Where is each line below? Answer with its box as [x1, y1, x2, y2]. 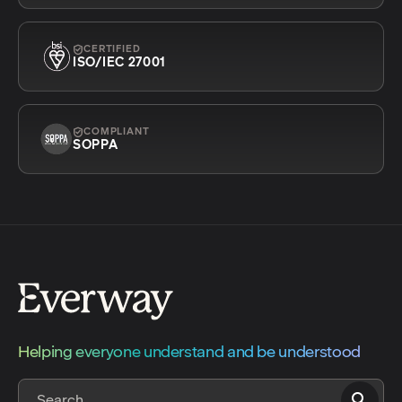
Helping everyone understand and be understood [18, 342, 361, 362]
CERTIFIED [83, 43, 141, 56]
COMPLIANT [83, 126, 150, 138]
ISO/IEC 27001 [73, 55, 167, 70]
